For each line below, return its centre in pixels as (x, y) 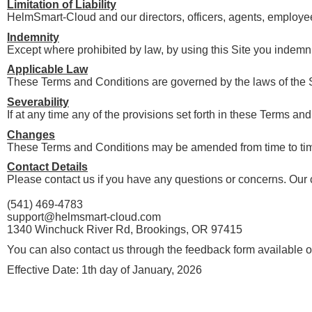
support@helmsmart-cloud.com (84, 217)
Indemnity (33, 37)
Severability (38, 102)
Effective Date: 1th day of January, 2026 (104, 270)
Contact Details (47, 167)
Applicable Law (47, 70)
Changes (31, 134)
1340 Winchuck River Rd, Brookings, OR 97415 (125, 230)
